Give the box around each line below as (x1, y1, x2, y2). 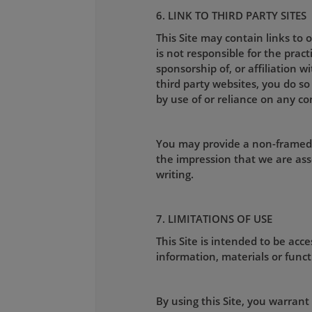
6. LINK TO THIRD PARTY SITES (155, 8, 306, 22)
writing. (155, 166, 194, 181)
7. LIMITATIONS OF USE (155, 211, 272, 226)
